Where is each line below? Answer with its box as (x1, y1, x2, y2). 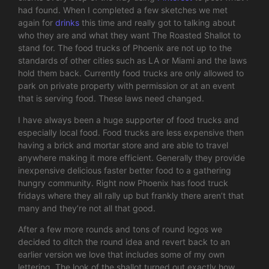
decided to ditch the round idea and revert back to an (18, 236, 230, 247)
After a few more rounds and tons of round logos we (18, 223, 222, 234)
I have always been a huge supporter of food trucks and (18, 114, 239, 125)
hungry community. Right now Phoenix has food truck (18, 177, 228, 188)
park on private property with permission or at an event (18, 80, 235, 91)
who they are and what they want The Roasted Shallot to (18, 30, 241, 41)
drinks (55, 17, 82, 28)
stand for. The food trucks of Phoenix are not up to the (18, 43, 232, 53)
